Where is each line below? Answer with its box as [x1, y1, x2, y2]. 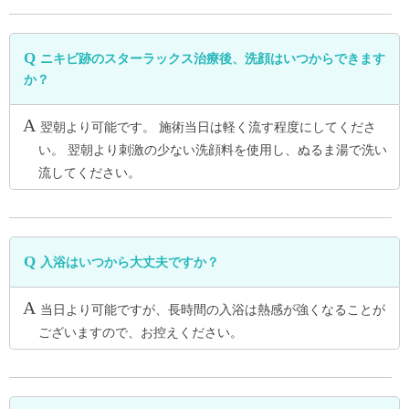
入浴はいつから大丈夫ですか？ [40, 255, 219, 270]
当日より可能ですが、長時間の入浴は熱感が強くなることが [40, 302, 385, 318]
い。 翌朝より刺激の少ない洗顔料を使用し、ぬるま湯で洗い [37, 142, 387, 158]
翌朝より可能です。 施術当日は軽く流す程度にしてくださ [40, 120, 376, 135]
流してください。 [37, 165, 141, 181]
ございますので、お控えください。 [37, 325, 243, 341]
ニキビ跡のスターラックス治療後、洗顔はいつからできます [40, 51, 385, 67]
